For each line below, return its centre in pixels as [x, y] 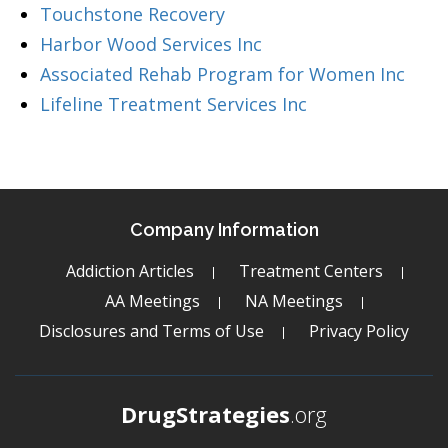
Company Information [224, 229]
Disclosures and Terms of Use [151, 331]
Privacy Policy [359, 331]
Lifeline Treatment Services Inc [173, 104]
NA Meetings [294, 301]
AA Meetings [152, 301]
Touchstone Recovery [132, 14]
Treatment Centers [310, 271]
